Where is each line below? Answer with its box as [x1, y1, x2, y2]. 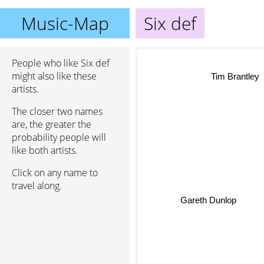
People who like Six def [12, 57, 110, 70]
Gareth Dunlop [181, 194, 237, 204]
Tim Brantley [211, 70, 260, 81]
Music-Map [21, 11, 109, 35]
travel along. [12, 179, 62, 192]
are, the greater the [12, 118, 91, 131]
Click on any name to [12, 166, 98, 179]
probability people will [12, 131, 106, 144]
